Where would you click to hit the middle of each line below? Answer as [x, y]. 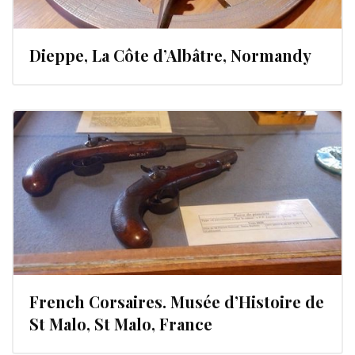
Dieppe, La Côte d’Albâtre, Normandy [170, 55]
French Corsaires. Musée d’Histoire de [177, 301]
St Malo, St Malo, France [121, 323]
